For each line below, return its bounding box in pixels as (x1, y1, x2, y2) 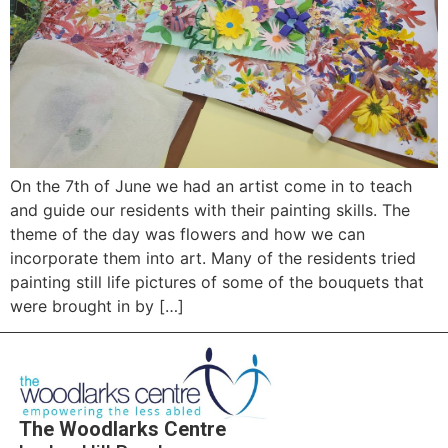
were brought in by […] (10, 295, 184, 316)
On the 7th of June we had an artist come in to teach (10, 175, 412, 196)
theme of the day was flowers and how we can (10, 223, 365, 244)
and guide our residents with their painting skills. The (10, 199, 410, 220)
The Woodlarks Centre (18, 417, 226, 442)
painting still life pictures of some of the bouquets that (10, 271, 424, 292)
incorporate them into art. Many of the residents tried (10, 247, 416, 268)
